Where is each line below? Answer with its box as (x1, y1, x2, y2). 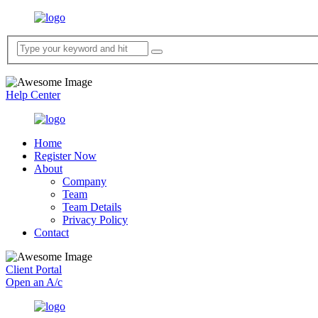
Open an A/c (6, 275, 62, 288)
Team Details (62, 200, 121, 213)
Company (62, 175, 106, 187)
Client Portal (6, 263, 62, 275)
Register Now (34, 149, 97, 162)
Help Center (6, 88, 60, 101)
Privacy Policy (62, 213, 128, 226)
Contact (34, 226, 69, 238)
